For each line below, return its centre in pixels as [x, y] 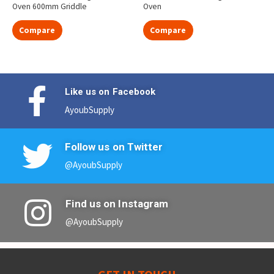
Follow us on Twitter [114, 147]
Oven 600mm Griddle [50, 7]
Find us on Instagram [117, 204]
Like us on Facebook [110, 92]
